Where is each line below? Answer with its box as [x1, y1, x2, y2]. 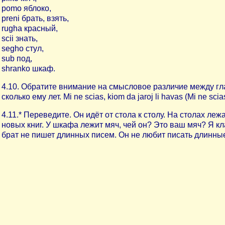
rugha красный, [2, 24, 58, 33]
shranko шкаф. [2, 64, 55, 73]
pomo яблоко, [2, 4, 51, 13]
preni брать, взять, [2, 14, 69, 23]
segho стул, [2, 44, 44, 53]
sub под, [2, 54, 32, 63]
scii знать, [2, 34, 38, 43]
